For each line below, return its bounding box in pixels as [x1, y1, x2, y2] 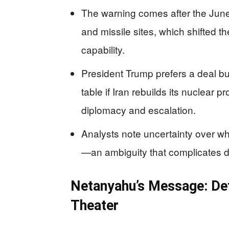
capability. [81, 42, 125, 56]
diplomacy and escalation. [81, 102, 196, 117]
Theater [71, 197, 119, 214]
